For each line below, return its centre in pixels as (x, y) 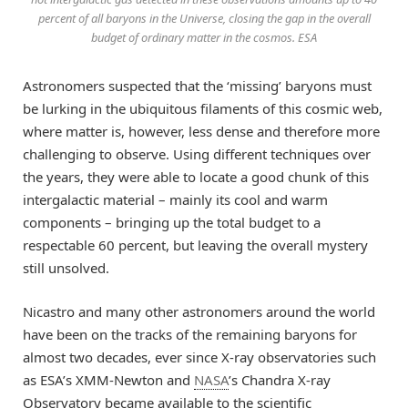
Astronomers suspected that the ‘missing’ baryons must (197, 86)
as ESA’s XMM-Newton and (108, 380)
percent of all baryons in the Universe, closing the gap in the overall (204, 19)
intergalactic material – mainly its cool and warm (175, 200)
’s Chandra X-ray (280, 380)
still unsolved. (66, 268)
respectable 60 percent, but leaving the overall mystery (195, 245)
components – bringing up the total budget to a (172, 223)
